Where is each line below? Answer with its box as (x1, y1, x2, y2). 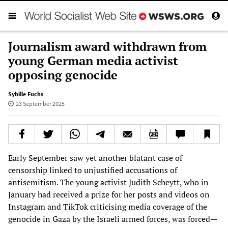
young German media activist (8, 52, 178, 69)
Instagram (8, 201, 45, 212)
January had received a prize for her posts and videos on (8, 188, 210, 200)
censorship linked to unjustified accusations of (8, 164, 177, 176)
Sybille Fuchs (8, 90, 43, 98)
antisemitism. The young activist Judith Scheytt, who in (8, 176, 209, 188)
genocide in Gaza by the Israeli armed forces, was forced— (8, 213, 217, 224)
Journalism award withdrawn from (8, 38, 207, 54)
